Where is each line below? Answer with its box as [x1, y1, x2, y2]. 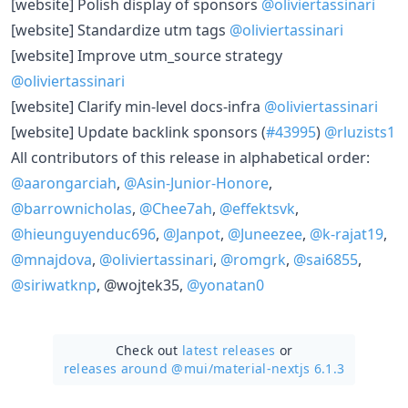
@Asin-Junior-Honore [124, 172, 269, 193]
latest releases [182, 341, 276, 359]
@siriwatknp [11, 274, 97, 295]
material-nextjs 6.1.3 [213, 359, 345, 377]
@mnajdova [11, 249, 92, 270]
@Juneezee [228, 223, 302, 244]
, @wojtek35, [97, 274, 187, 295]
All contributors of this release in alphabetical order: [11, 147, 370, 168]
